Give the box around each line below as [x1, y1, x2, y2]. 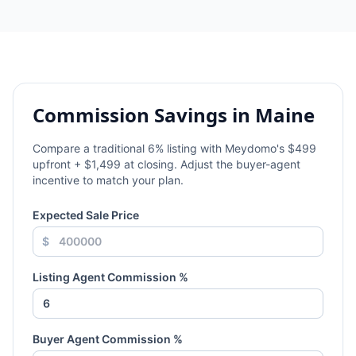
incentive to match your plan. [33, 173, 184, 187]
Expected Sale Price [33, 208, 139, 222]
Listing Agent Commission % [33, 270, 188, 284]
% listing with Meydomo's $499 [155, 141, 316, 155]
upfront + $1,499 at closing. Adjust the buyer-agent [33, 157, 300, 171]
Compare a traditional [33, 141, 148, 155]
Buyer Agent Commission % [33, 332, 183, 346]
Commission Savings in [33, 102, 255, 128]
